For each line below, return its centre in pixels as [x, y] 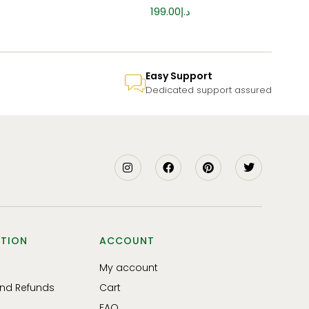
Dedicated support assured [209, 90]
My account [129, 267]
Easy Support [179, 76]
